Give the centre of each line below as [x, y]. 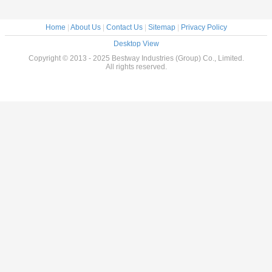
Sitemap [161, 27]
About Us [85, 27]
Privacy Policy [204, 27]
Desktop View [136, 43]
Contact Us [124, 27]
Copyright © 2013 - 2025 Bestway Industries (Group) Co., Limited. [136, 58]
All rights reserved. [136, 66]
